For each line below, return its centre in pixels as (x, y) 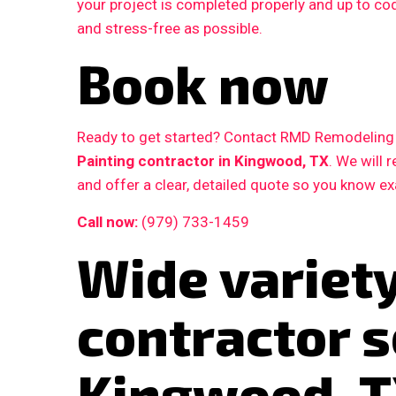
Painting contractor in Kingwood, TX (203, 161)
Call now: (107, 222)
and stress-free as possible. (170, 29)
